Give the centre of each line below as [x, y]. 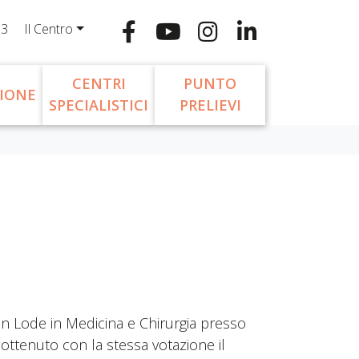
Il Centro [49, 28]
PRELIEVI [210, 105]
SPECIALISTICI [99, 105]
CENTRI [99, 84]
